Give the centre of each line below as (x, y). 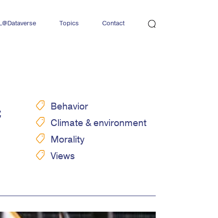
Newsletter (118, 48)
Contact (113, 23)
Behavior (69, 107)
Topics (69, 23)
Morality (67, 140)
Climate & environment (99, 123)
